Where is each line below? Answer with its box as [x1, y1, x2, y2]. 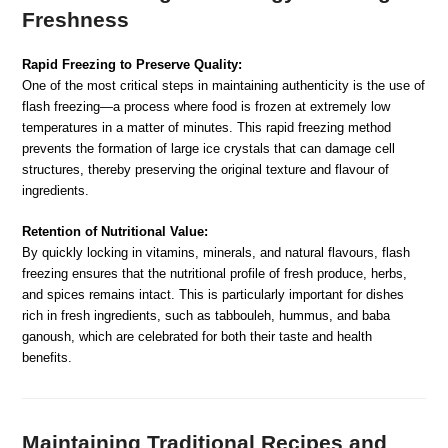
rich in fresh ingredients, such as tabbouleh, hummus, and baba [22, 307, 391, 323]
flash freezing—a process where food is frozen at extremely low [22, 98, 391, 114]
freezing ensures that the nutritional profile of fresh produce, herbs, [22, 265, 408, 281]
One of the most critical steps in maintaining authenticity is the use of [22, 77, 426, 93]
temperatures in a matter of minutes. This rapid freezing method [22, 119, 392, 135]
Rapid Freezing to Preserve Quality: [22, 56, 243, 72]
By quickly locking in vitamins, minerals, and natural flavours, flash [22, 244, 411, 260]
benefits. [22, 349, 73, 365]
